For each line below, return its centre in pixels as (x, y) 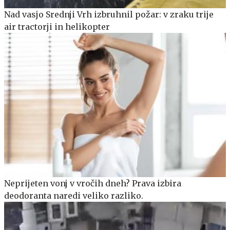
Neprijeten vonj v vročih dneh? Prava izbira (93, 183)
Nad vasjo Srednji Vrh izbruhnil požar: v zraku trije (109, 15)
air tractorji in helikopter (57, 27)
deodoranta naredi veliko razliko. (74, 195)
